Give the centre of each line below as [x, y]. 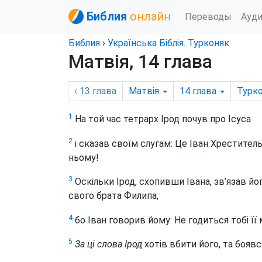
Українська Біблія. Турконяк [168, 43]
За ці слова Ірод [108, 244]
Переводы [208, 16]
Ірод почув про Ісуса [205, 119]
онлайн [150, 16]
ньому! [84, 157]
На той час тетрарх [116, 119]
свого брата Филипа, [113, 196]
